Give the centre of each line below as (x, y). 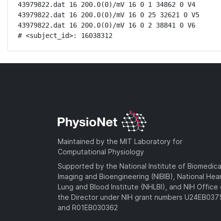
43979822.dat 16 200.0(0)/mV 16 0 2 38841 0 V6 (107, 25)
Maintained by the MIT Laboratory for (120, 141)
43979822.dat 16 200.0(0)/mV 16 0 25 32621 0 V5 (109, 15)
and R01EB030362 (88, 207)
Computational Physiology (101, 151)
